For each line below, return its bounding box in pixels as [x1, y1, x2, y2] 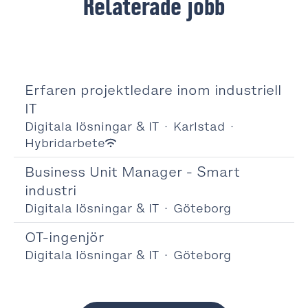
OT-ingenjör [25, 228, 104, 246]
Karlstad [173, 118, 225, 135]
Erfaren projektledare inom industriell [25, 81, 281, 99]
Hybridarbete [25, 135, 105, 151]
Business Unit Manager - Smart [25, 163, 240, 181]
